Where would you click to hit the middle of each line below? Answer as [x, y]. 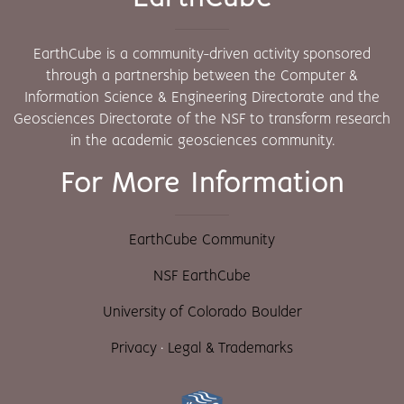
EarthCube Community [202, 240]
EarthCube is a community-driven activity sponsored [202, 54]
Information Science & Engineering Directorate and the [202, 97]
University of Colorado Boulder [202, 312]
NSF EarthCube [202, 276]
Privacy [133, 348]
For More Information [202, 184]
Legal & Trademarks [230, 348]
